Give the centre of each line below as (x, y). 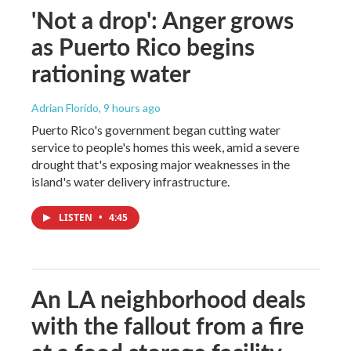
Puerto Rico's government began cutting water (156, 129)
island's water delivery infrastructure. (130, 181)
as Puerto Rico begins (143, 46)
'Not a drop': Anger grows (163, 19)
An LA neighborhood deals (168, 298)
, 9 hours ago (130, 107)
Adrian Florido (65, 107)
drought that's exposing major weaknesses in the (161, 164)
